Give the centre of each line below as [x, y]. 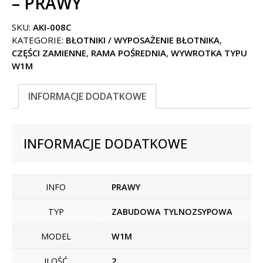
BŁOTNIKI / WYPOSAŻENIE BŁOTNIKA [143, 40]
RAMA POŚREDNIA [129, 53]
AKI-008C [52, 27]
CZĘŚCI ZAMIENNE [49, 53]
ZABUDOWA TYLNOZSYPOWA [172, 211]
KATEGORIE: [39, 40]
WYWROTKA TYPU [209, 53]
